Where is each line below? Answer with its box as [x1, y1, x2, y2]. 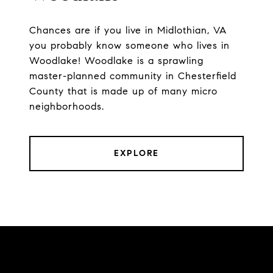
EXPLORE [114, 148, 159, 159]
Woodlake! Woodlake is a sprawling [29, 55, 204, 67]
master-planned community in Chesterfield [29, 70, 236, 82]
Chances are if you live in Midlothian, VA [29, 24, 227, 37]
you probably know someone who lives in [29, 40, 230, 52]
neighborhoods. [29, 101, 104, 113]
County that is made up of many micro [29, 85, 218, 97]
